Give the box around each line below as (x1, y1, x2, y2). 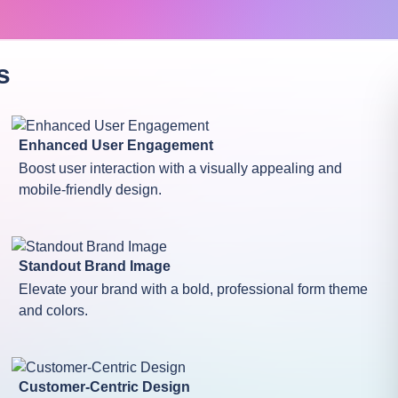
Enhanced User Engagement (18, 138, 213, 154)
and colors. (18, 303, 88, 319)
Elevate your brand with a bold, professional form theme (18, 282, 368, 298)
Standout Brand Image (18, 259, 171, 275)
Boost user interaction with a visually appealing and (18, 161, 342, 177)
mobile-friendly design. (18, 182, 162, 198)
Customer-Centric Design (18, 379, 190, 395)
